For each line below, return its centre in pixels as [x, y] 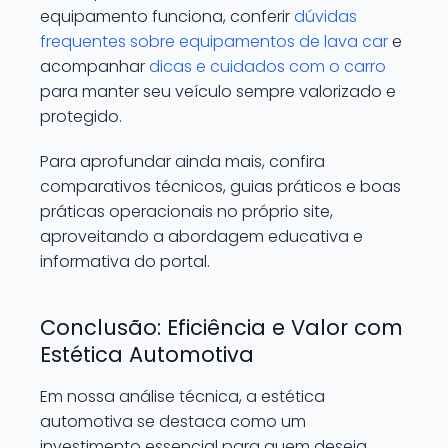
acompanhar [94, 66]
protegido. [81, 116]
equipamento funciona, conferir [167, 16]
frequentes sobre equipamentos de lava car [214, 41]
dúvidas [325, 16]
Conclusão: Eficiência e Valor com [221, 327]
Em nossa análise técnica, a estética [182, 396]
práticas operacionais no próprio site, [186, 211]
